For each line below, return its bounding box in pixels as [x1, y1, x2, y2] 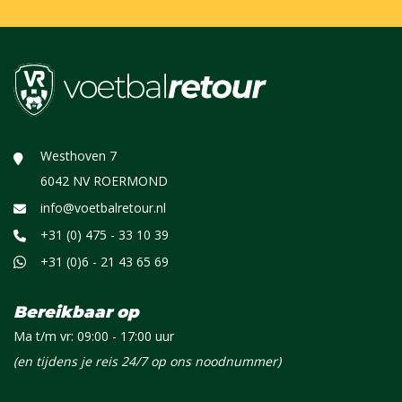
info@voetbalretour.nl [40, 199, 166, 216]
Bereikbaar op [13, 302, 139, 322]
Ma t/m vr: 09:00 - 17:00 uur [13, 328, 174, 345]
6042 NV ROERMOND [40, 172, 168, 189]
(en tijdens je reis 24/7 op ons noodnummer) [13, 353, 281, 370]
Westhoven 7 [40, 147, 117, 164]
